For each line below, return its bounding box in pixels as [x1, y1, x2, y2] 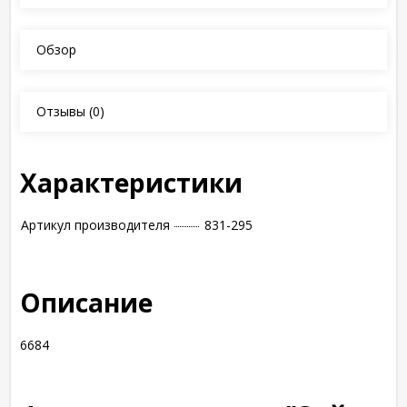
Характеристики [20, 165, 243, 200]
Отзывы [36, 103, 85, 120]
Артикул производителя [21, 216, 170, 233]
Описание [20, 285, 153, 320]
